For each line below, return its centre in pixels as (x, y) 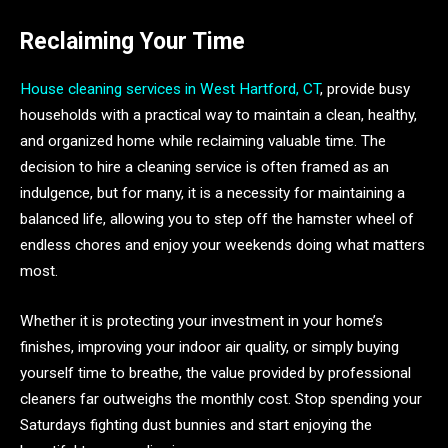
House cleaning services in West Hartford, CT (170, 89)
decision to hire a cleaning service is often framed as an (204, 167)
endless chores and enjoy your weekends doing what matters (222, 245)
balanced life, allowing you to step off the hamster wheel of (217, 219)
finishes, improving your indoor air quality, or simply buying (209, 346)
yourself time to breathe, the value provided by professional (215, 372)
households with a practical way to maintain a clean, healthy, (218, 115)
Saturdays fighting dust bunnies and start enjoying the (196, 424)
